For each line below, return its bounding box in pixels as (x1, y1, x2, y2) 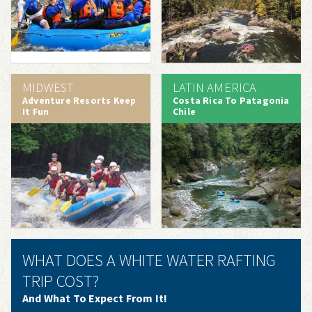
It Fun (22, 105, 49, 118)
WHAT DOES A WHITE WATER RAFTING (22, 249, 276, 271)
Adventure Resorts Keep (22, 94, 136, 107)
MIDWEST (22, 79, 74, 95)
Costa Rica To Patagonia (173, 94, 290, 107)
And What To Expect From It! (22, 290, 168, 305)
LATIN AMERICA (173, 79, 257, 95)
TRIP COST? (22, 270, 99, 292)
